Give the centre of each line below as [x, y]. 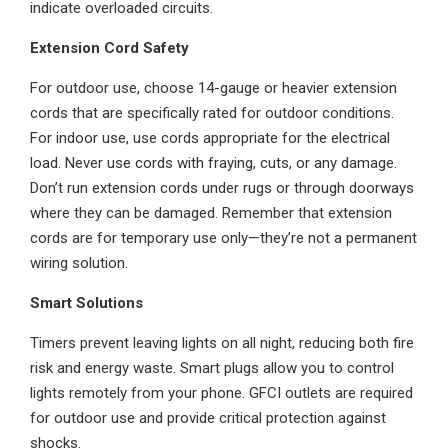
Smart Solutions [86, 303]
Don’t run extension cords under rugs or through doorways [222, 188]
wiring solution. [79, 263]
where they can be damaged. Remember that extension [211, 213]
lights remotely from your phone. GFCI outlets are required [221, 393]
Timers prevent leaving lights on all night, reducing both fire [222, 343]
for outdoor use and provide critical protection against [208, 418]
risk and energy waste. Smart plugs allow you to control [212, 368]
